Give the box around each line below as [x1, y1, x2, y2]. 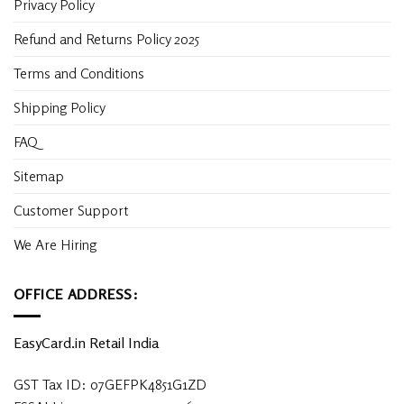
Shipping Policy [14, 97, 109, 116]
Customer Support [14, 200, 129, 219]
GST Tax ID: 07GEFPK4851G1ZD [14, 375, 207, 394]
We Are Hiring [14, 234, 96, 253]
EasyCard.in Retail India [14, 334, 159, 353]
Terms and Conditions [14, 63, 144, 82]
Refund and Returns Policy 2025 [14, 29, 199, 48]
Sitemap [14, 166, 64, 185]
